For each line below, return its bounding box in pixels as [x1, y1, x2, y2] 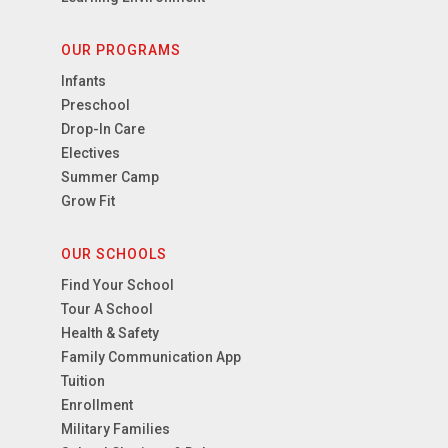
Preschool [61, 97, 131, 114]
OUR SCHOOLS [61, 246, 168, 263]
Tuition [61, 373, 106, 390]
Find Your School [61, 277, 175, 294]
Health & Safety [61, 325, 160, 342]
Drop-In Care [61, 121, 146, 138]
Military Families [61, 421, 171, 438]
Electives [61, 145, 121, 162]
